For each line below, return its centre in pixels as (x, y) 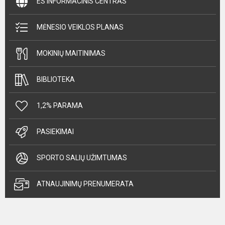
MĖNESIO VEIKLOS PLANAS (80, 27)
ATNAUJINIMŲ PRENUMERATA (85, 184)
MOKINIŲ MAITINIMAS (71, 53)
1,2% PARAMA (60, 106)
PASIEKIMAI (55, 132)
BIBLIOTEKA (56, 80)
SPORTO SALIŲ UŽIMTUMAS (82, 158)
